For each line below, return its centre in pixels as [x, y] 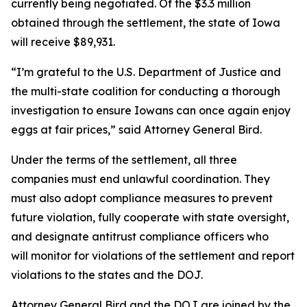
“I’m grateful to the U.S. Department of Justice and [146, 72]
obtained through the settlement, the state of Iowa [146, 23]
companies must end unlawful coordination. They [140, 179]
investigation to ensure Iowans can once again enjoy [151, 110]
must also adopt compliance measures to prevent [142, 198]
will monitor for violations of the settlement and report [153, 256]
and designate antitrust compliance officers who [140, 236]
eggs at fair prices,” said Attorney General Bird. [139, 130]
